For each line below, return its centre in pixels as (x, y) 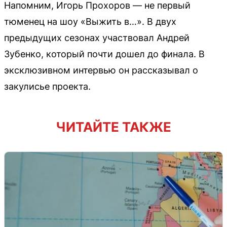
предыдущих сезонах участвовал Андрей (97, 38)
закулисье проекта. (47, 87)
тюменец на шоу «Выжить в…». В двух (90, 22)
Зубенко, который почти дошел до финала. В (104, 54)
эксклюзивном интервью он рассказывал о (101, 70)
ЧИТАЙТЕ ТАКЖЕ (113, 127)
